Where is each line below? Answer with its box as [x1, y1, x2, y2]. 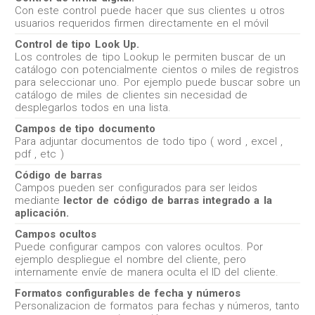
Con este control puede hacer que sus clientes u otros [15, 4, 285, 17]
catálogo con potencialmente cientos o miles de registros [15, 63, 300, 76]
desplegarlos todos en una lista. [15, 101, 171, 114]
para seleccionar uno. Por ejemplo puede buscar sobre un [15, 76, 300, 89]
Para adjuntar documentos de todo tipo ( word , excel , [15, 135, 283, 148]
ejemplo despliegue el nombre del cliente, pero [15, 253, 247, 266]
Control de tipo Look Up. [15, 38, 139, 51]
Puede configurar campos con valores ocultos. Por [15, 240, 264, 253]
